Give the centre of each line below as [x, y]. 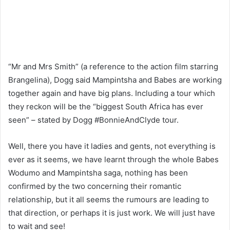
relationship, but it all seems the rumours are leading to [109, 200]
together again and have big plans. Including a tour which [112, 93]
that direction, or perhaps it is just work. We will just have [112, 213]
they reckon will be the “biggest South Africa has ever [106, 107]
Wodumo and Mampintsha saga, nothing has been [98, 173]
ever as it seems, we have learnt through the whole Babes [113, 160]
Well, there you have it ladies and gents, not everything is [112, 146]
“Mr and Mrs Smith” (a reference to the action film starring [113, 67]
